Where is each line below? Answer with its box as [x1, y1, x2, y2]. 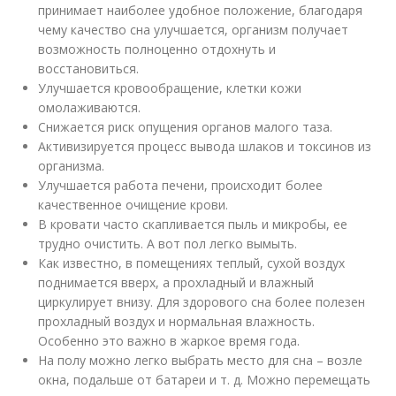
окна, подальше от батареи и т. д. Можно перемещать [38, 371, 371, 388]
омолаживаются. [38, 99, 141, 116]
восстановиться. [38, 60, 140, 77]
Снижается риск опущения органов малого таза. [38, 118, 333, 135]
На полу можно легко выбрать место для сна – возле [38, 352, 363, 369]
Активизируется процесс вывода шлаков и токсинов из [38, 138, 372, 155]
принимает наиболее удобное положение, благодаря [38, 2, 363, 19]
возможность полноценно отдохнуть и [38, 41, 277, 57]
